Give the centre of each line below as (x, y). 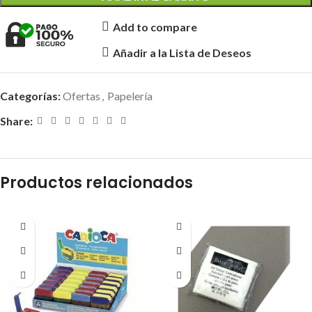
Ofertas (81, 96)
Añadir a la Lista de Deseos (182, 52)
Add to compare (155, 26)
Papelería (130, 96)
